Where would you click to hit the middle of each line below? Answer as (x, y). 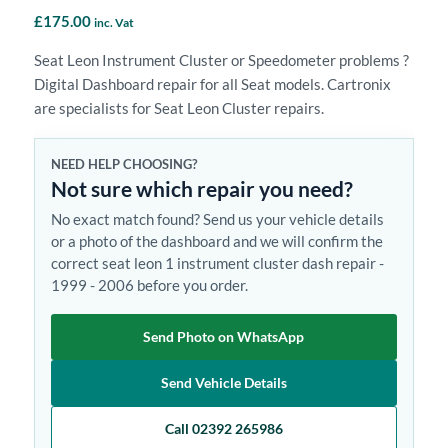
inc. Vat (113, 22)
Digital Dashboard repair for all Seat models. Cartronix (212, 83)
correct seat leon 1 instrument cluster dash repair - (217, 262)
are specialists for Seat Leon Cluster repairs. (178, 107)
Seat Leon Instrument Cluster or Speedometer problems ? (221, 59)
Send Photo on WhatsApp (224, 336)
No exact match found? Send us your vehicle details (217, 218)
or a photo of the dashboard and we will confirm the (216, 240)
